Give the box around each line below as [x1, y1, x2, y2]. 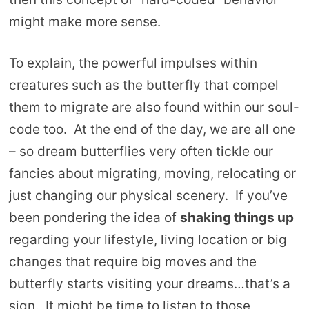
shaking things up [179, 210, 294, 226]
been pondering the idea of [8, 210, 180, 226]
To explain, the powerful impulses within [8, 55, 257, 72]
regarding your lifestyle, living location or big [8, 232, 287, 248]
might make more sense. [8, 13, 161, 30]
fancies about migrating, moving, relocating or [8, 166, 296, 182]
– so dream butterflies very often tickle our [8, 143, 273, 160]
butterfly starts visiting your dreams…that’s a [8, 276, 290, 292]
